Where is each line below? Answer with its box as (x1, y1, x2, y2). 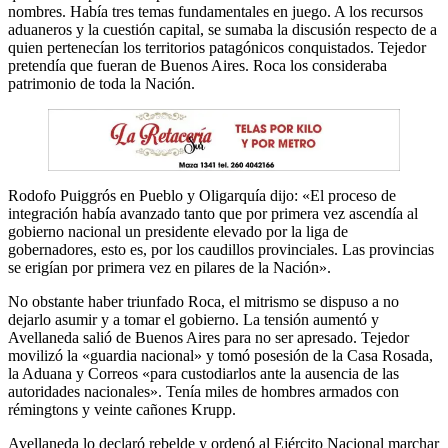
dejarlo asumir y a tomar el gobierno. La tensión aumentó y (8, 310, 379, 328)
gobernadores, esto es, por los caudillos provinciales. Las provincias (8, 240, 434, 258)
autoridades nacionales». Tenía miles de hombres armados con (8, 382, 399, 400)
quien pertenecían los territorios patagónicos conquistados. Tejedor (8, 39, 426, 57)
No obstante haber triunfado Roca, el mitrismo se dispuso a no (8, 292, 399, 310)
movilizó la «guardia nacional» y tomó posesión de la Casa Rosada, (8, 346, 433, 364)
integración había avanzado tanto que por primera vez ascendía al (8, 204, 418, 222)
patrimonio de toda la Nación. (8, 75, 195, 93)
